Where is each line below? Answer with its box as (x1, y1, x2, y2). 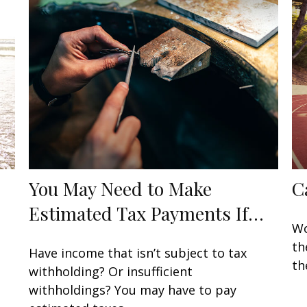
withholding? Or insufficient (29, 263, 193, 280)
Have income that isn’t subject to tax (29, 245, 247, 262)
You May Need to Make (29, 176, 212, 201)
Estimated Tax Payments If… (29, 201, 265, 226)
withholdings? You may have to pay (29, 282, 237, 299)
